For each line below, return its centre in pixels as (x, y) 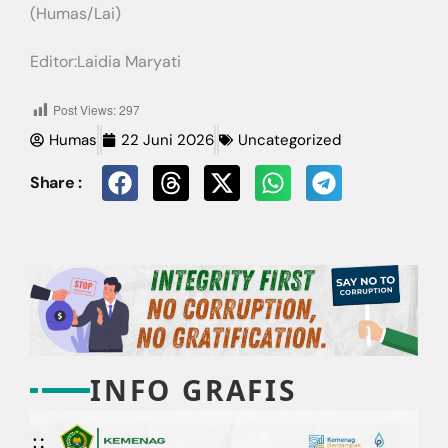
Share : (56, 182)
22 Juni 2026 (167, 140)
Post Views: (84, 110)
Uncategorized (289, 140)
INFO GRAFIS (193, 389)
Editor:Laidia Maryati (105, 62)
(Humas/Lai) (75, 14)
